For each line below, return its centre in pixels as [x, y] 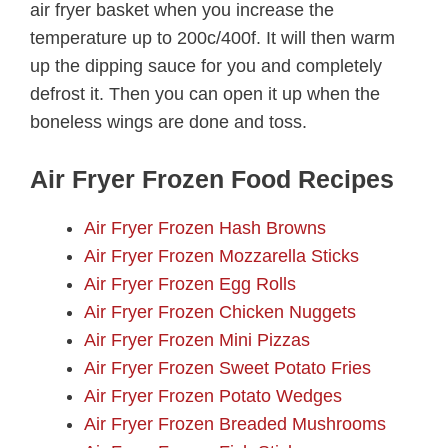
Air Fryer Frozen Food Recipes [212, 179]
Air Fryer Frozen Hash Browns [205, 228]
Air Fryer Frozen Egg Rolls [190, 284]
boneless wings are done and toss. [173, 121]
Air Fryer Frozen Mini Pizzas [197, 340]
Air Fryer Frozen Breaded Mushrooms [235, 424]
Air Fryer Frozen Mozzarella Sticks [221, 256]
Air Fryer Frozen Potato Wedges [213, 396]
